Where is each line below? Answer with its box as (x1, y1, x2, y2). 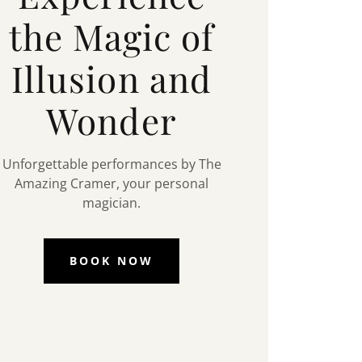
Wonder (46, 95, 177, 144)
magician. (82, 193, 141, 212)
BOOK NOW (69, 253, 154, 269)
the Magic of (8, 11, 215, 60)
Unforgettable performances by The (2, 154, 221, 173)
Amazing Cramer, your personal (15, 174, 208, 192)
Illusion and (11, 53, 212, 102)
